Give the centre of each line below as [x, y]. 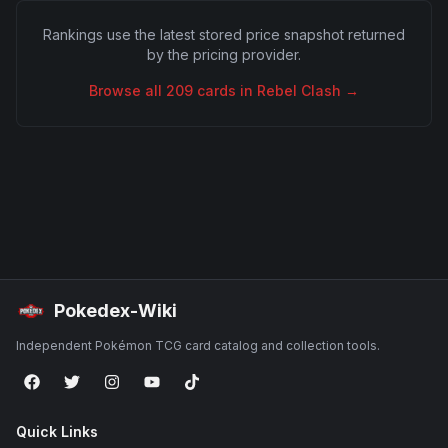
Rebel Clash [299, 90]
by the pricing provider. [224, 54]
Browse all [127, 90]
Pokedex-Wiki [115, 310]
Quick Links [57, 431]
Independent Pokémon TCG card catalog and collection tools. [198, 345]
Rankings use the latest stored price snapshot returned [224, 34]
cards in [225, 90]
